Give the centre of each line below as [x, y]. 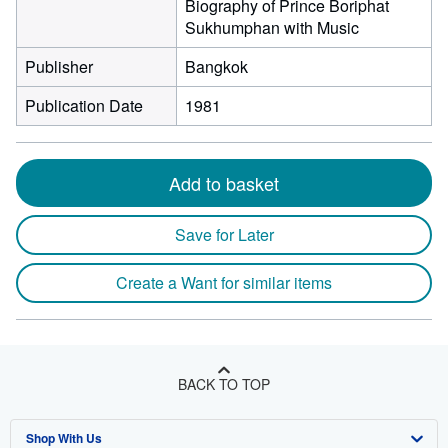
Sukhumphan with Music [272, 27]
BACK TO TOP [224, 384]
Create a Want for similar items [224, 282]
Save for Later [224, 234]
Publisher [59, 66]
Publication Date [84, 105]
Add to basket [224, 183]
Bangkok [216, 66]
